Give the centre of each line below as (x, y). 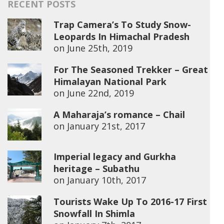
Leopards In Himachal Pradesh (121, 36)
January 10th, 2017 (106, 180)
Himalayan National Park (110, 81)
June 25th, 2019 (100, 48)
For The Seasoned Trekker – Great (131, 69)
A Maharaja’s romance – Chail (119, 114)
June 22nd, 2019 (100, 93)
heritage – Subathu (96, 168)
